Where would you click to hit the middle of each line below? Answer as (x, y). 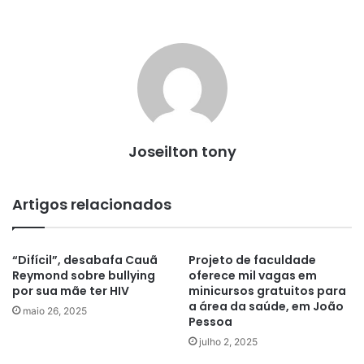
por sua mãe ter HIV (71, 291)
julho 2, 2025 (228, 342)
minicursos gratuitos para (267, 291)
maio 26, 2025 (55, 311)
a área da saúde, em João (266, 306)
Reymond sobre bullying (84, 275)
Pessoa (210, 322)
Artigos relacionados (92, 204)
